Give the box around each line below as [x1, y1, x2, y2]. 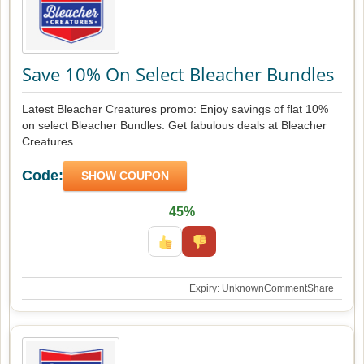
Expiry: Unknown [189, 282, 264, 294]
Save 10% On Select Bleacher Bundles [22, 61, 335, 86]
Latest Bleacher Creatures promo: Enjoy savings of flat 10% [22, 102, 328, 115]
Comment [264, 282, 307, 294]
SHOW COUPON [81, 168, 169, 182]
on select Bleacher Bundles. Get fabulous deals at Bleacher [22, 118, 327, 132]
